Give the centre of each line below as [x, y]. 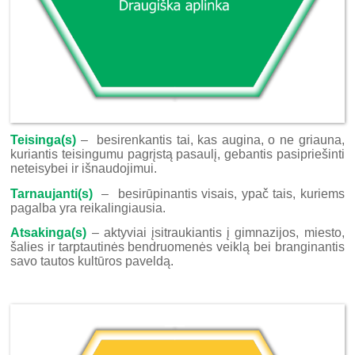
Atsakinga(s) [49, 232]
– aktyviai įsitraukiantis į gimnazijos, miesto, [216, 232]
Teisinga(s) [44, 140]
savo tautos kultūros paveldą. [92, 261]
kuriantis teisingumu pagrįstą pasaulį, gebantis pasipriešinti [177, 155]
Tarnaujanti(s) [52, 193]
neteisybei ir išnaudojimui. [84, 169]
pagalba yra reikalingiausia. [88, 208]
